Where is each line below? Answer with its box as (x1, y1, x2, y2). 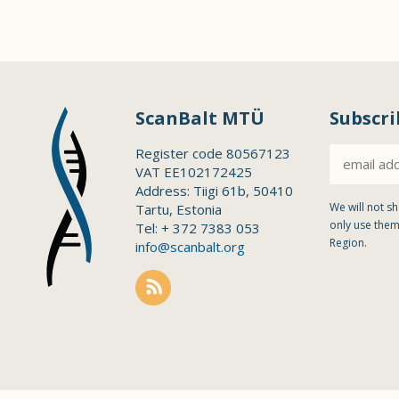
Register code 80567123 (135, 144, 290, 162)
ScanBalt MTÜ (135, 106, 265, 130)
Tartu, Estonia (135, 200, 222, 218)
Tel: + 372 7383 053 (135, 219, 260, 237)
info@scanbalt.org (135, 238, 245, 256)
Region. (329, 235, 367, 250)
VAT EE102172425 (135, 163, 252, 181)
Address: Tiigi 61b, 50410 (135, 182, 293, 199)
